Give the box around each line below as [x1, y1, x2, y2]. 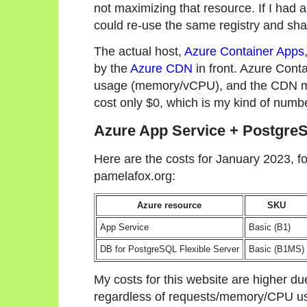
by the [94, 61, 130, 76]
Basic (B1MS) [249, 243, 304, 254]
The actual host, [94, 44, 184, 59]
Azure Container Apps [184, 44, 304, 59]
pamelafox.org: [94, 168, 175, 183]
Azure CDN [130, 61, 193, 76]
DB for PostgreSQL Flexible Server [100, 243, 239, 254]
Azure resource [137, 199, 202, 210]
